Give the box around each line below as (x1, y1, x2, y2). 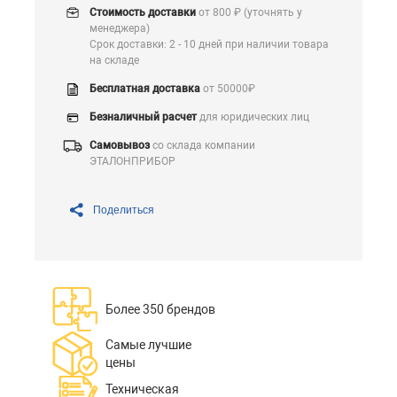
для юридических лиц (197, 111, 309, 123)
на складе (90, 54, 139, 66)
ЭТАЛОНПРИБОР (90, 155, 175, 167)
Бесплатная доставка (90, 82, 200, 95)
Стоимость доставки (90, 6, 196, 19)
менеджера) (90, 22, 150, 35)
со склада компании (150, 139, 255, 152)
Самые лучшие (105, 338, 191, 352)
